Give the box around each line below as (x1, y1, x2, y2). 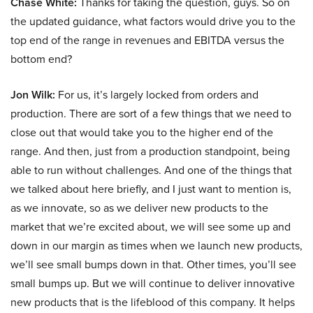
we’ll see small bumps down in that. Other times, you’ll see (10, 256, 296, 273)
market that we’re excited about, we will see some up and (10, 219, 291, 235)
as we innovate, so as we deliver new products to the (10, 200, 268, 217)
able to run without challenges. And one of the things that (10, 162, 292, 179)
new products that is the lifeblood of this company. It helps (10, 294, 295, 311)
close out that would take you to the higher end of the (10, 124, 273, 141)
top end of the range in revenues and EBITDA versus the (10, 32, 284, 49)
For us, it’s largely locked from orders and (55, 87, 259, 103)
